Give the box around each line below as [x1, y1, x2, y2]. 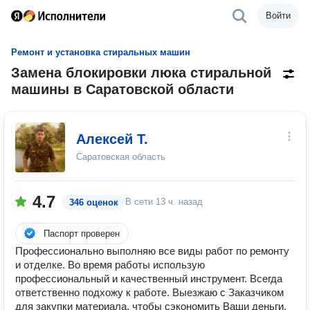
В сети [125, 197, 156, 207]
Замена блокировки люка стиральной [11, 65, 271, 80]
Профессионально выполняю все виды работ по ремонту [15, 245, 289, 257]
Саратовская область [76, 152, 165, 162]
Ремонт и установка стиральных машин [11, 47, 190, 57]
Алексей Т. [76, 131, 148, 147]
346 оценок [69, 197, 118, 208]
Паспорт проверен [44, 228, 120, 239]
